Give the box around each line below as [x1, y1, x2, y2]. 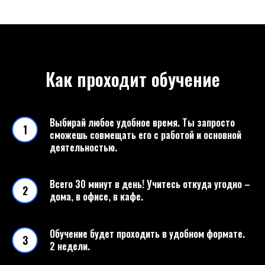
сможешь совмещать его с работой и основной [50, 128, 241, 142]
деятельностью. [50, 140, 117, 154]
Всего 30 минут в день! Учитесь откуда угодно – [50, 177, 250, 191]
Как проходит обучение [45, 66, 220, 92]
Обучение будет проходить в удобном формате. [50, 227, 245, 241]
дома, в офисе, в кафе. [50, 189, 143, 203]
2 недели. [50, 239, 90, 253]
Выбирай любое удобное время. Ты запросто [50, 115, 235, 130]
